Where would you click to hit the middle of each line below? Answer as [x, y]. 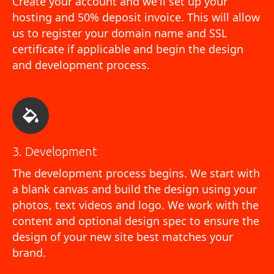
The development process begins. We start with [136, 173]
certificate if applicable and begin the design [128, 49]
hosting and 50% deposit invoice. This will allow [136, 17]
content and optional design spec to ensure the [136, 220]
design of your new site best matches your [123, 236]
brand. [29, 252]
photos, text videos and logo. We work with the [135, 205]
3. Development [55, 151]
